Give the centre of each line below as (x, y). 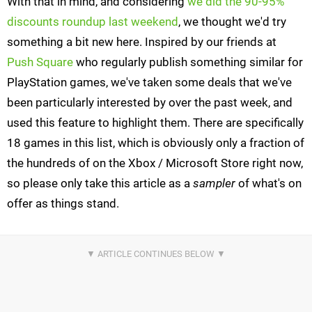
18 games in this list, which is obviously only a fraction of (156, 143)
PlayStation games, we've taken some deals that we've (149, 83)
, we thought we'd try (232, 22)
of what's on (268, 184)
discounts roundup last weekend (93, 22)
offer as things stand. (63, 204)
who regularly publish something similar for (188, 62)
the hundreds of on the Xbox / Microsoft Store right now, (155, 163)
